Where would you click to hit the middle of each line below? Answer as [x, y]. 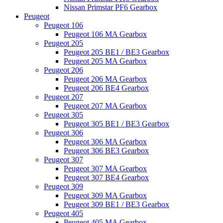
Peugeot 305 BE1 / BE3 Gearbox [116, 124]
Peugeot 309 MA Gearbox [105, 195]
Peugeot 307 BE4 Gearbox [106, 177]
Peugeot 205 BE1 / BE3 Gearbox [116, 52]
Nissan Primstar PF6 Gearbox [111, 7]
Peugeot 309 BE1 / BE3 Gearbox [116, 204]
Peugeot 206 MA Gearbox [105, 79]
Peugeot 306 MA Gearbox [105, 142]
